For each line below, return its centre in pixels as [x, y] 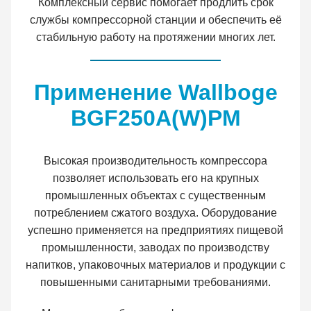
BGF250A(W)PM [155, 118]
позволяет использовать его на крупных [155, 178]
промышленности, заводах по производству [155, 247]
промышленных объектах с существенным [155, 195]
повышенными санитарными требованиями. [155, 282]
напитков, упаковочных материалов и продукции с [155, 264]
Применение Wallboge [155, 92]
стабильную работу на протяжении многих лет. [155, 37]
